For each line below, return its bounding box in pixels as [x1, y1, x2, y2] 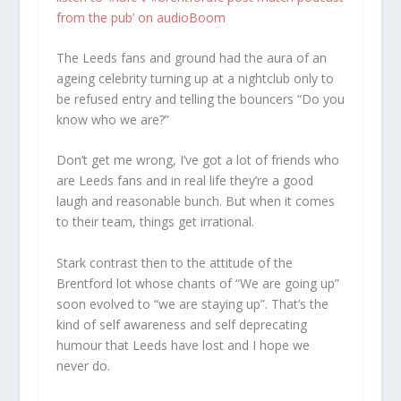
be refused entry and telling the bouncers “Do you [55, 90, 345, 108]
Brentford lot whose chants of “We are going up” [55, 274, 339, 292]
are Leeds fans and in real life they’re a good [55, 172, 313, 190]
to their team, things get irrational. [55, 213, 254, 231]
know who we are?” [55, 111, 169, 129]
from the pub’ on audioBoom [55, 8, 226, 26]
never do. [55, 356, 110, 374]
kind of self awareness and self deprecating [55, 315, 307, 333]
